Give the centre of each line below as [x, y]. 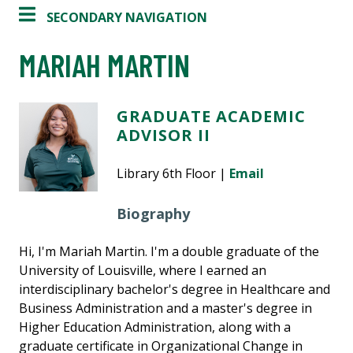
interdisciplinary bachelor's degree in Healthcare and [175, 290]
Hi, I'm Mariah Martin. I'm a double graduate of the [169, 252]
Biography [153, 214]
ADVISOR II [163, 136]
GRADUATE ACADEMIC [211, 117]
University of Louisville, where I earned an [143, 271]
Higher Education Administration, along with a [155, 327]
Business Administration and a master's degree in [165, 308]
